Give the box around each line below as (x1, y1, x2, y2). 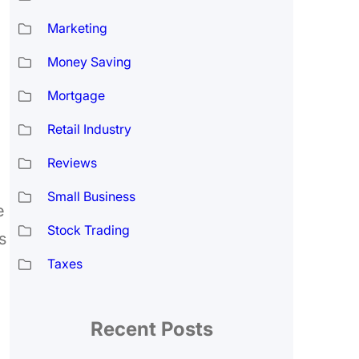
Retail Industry (46, 121, 131, 138)
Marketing (46, 20, 107, 37)
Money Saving (46, 54, 131, 71)
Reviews (46, 155, 97, 171)
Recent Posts (90, 317, 213, 341)
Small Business (46, 188, 135, 205)
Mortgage (46, 87, 105, 104)
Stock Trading (46, 222, 130, 239)
